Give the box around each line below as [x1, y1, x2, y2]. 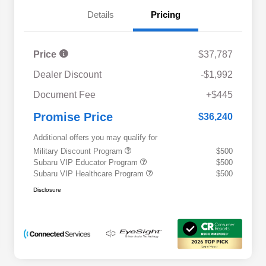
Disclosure [33, 186, 61, 193]
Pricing [151, 9, 180, 20]
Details [87, 9, 114, 20]
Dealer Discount [33, 69, 102, 80]
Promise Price [33, 110, 113, 123]
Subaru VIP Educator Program [33, 157, 140, 167]
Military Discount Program [33, 146, 125, 156]
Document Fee [33, 89, 96, 100]
